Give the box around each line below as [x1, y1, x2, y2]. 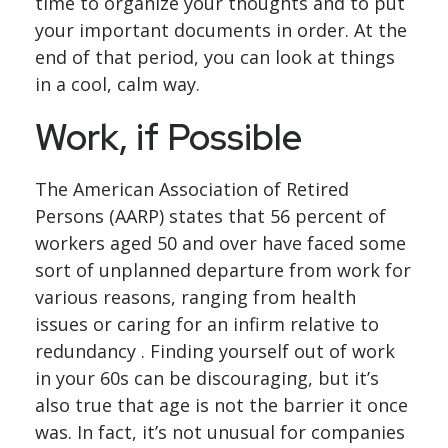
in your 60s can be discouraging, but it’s [35, 366, 379, 390]
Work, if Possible [35, 113, 302, 161]
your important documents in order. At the [35, 18, 407, 42]
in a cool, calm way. [35, 72, 200, 96]
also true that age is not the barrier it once [35, 393, 408, 417]
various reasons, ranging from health [35, 285, 356, 309]
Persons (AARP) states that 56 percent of [35, 204, 386, 228]
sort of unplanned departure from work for [35, 258, 411, 282]
